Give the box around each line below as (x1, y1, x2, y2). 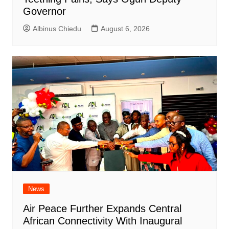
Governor (22, 6, 66, 17)
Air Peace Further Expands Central (22, 203, 181, 215)
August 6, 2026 (100, 25, 150, 33)
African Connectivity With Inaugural (22, 215, 182, 227)
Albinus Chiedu (32, 25, 81, 33)
